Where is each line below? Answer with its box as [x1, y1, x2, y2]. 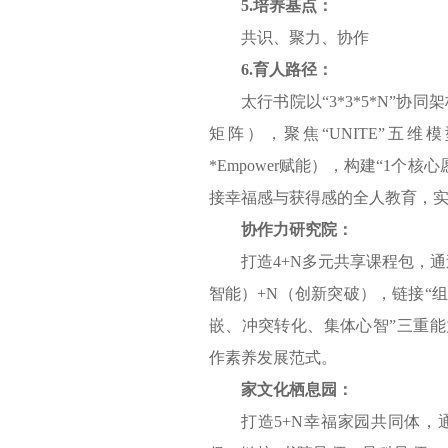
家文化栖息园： [240, 380, 353, 398]
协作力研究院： [240, 220, 353, 238]
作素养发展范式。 [208, 348, 337, 366]
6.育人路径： [240, 60, 333, 78]
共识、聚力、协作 [240, 28, 369, 46]
